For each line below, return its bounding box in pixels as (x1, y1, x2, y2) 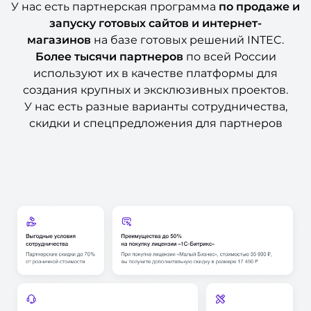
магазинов (27, 33, 91, 47)
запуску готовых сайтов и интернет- (49, 17, 262, 31)
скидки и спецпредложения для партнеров (28, 117, 283, 131)
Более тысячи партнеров (35, 50, 183, 64)
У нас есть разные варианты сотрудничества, (24, 100, 287, 114)
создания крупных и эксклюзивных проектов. (23, 83, 288, 97)
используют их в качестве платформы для (33, 67, 278, 81)
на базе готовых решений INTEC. (91, 33, 284, 47)
